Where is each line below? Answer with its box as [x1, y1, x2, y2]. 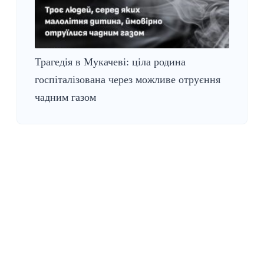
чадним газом [35, 91, 96, 103]
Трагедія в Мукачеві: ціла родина [35, 56, 186, 68]
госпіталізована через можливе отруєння [35, 74, 220, 85]
